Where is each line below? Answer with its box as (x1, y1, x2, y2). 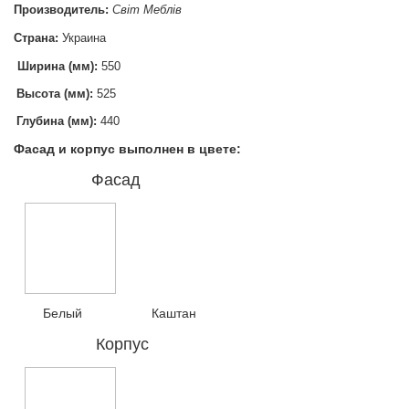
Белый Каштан (14, 306, 196, 321)
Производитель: (14, 3, 109, 17)
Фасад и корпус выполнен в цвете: (14, 142, 241, 157)
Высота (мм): (16, 87, 93, 101)
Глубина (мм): (16, 114, 97, 129)
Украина (58, 31, 106, 46)
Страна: (14, 31, 58, 46)
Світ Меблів (112, 3, 182, 17)
